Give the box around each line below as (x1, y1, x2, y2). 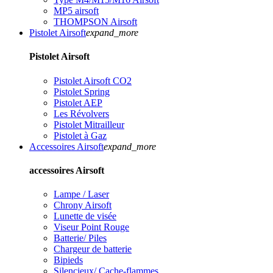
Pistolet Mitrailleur (54, 119, 124, 130)
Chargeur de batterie (54, 244, 132, 255)
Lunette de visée (54, 211, 116, 222)
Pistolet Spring (54, 86, 110, 97)
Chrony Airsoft (54, 200, 112, 211)
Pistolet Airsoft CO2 (54, 75, 132, 86)
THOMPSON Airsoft (54, 16, 137, 27)
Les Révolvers (54, 108, 109, 119)
